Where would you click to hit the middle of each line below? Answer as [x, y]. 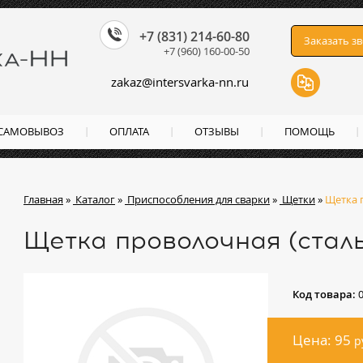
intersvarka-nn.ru [201, 82]
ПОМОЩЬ [310, 131]
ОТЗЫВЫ [217, 131]
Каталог [95, 199]
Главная [43, 199]
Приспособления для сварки [199, 199]
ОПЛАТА [129, 131]
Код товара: [325, 294]
